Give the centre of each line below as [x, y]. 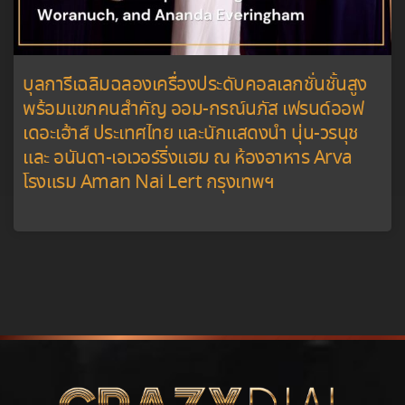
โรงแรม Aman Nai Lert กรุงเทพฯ [148, 184]
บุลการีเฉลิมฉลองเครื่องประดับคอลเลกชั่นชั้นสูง [195, 86]
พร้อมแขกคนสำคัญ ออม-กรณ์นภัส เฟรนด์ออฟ [193, 110]
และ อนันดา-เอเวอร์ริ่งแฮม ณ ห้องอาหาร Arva [188, 159]
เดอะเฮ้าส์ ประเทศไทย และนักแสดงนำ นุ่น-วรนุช [191, 135]
